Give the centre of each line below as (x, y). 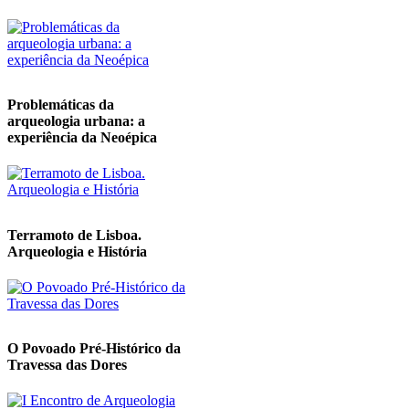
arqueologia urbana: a (76, 121)
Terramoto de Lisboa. (74, 235)
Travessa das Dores (67, 365)
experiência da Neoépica (82, 137)
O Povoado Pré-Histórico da (94, 349)
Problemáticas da (61, 104)
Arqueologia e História (77, 251)
